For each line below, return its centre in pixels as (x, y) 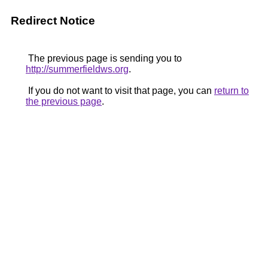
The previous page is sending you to (104, 58)
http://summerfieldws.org (77, 69)
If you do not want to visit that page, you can (120, 91)
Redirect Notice (53, 21)
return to (232, 91)
